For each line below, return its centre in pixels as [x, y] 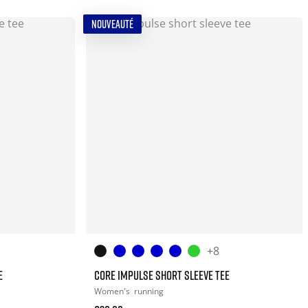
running [149, 291]
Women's [113, 291]
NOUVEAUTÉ [113, 24]
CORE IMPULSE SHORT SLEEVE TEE [162, 275]
